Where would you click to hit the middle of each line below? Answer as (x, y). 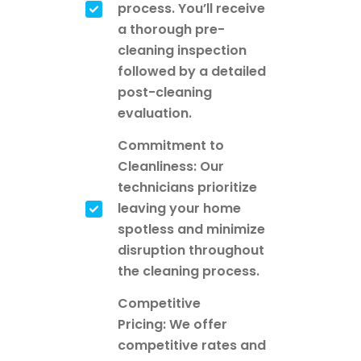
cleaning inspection (182, 50)
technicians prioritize (187, 187)
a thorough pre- (171, 29)
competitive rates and (192, 345)
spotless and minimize (191, 229)
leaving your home (179, 208)
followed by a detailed (192, 71)
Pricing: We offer (172, 324)
